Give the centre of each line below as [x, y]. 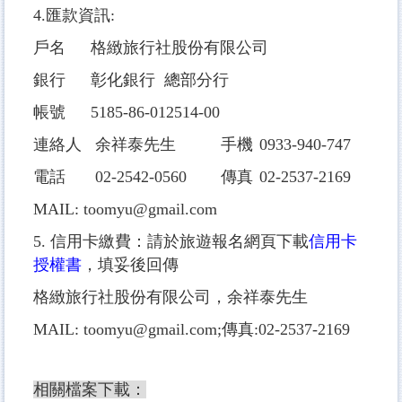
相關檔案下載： [90, 389]
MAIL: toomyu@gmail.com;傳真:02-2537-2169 [192, 329]
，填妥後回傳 [130, 264]
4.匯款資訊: [74, 15]
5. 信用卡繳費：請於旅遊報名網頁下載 [171, 241]
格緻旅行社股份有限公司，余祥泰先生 [170, 297]
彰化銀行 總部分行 [160, 79]
